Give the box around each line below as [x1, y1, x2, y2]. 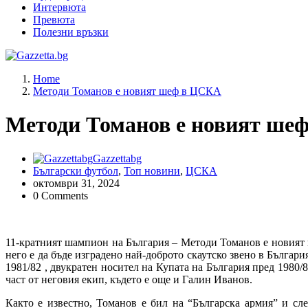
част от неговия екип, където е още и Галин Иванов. [5, 273, 252, 285]
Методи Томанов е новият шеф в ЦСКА [33, 85, 221, 97]
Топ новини [124, 164, 180, 177]
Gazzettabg [93, 152, 142, 164]
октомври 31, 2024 [33, 177, 120, 189]
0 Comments [33, 189, 88, 201]
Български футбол [33, 164, 118, 177]
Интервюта [33, 1, 86, 13]
